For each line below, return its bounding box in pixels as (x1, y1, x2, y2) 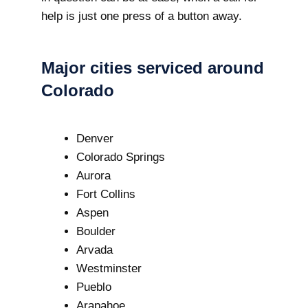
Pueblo (76, 280, 111, 294)
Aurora (76, 169, 111, 182)
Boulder (76, 225, 115, 238)
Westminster (76, 262, 142, 275)
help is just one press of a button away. (41, 9, 242, 23)
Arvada (76, 243, 113, 256)
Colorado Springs (76, 151, 165, 164)
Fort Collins (76, 188, 135, 201)
